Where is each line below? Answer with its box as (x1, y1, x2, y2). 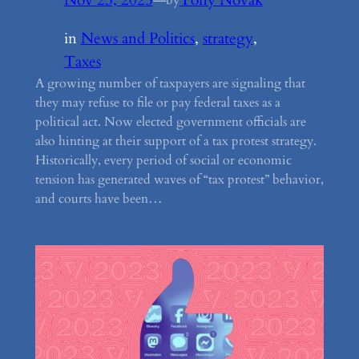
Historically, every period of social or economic (34, 151, 292, 169)
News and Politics (80, 27, 195, 49)
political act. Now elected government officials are (34, 112, 306, 131)
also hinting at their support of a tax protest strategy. (34, 131, 317, 150)
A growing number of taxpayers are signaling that (34, 74, 305, 92)
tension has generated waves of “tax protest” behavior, (34, 170, 324, 188)
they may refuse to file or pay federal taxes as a (34, 93, 280, 111)
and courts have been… (34, 189, 163, 208)
